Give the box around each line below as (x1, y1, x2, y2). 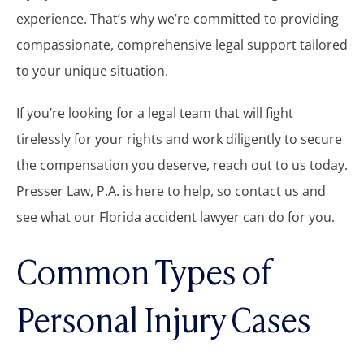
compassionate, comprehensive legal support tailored (16, 35, 348, 54)
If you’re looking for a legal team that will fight (16, 103, 293, 122)
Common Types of (16, 245, 271, 294)
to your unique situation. (16, 61, 168, 80)
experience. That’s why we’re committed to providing (16, 9, 339, 28)
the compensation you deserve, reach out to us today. (16, 155, 348, 174)
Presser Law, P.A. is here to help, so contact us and (16, 181, 326, 200)
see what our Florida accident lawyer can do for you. (16, 207, 335, 226)
